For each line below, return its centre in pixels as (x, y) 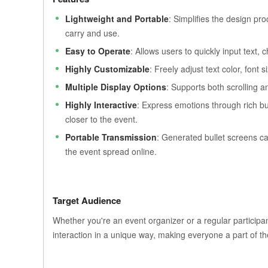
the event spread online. (111, 151)
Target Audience (87, 200)
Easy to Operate (98, 51)
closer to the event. (101, 119)
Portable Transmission (111, 137)
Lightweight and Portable (117, 19)
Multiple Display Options (116, 87)
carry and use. (92, 33)
